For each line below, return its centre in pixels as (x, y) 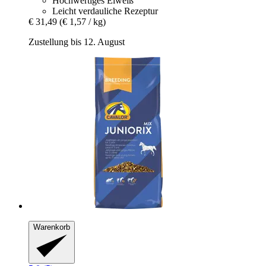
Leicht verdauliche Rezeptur (105, 11)
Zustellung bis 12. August (77, 42)
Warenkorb (52, 227)
